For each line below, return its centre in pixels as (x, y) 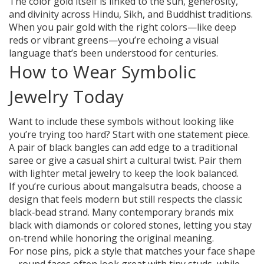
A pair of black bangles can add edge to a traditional (123, 148)
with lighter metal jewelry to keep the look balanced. (124, 174)
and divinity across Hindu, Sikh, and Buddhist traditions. (131, 14)
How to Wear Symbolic (103, 72)
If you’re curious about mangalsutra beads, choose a (125, 187)
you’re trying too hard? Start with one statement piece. (129, 135)
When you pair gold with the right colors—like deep (123, 27)
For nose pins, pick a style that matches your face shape (132, 251)
